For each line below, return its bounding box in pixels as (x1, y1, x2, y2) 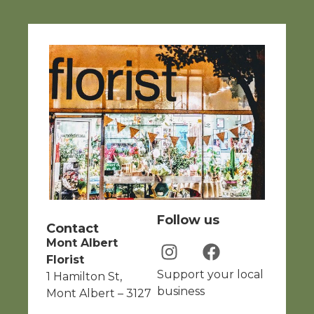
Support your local (157, 268, 264, 282)
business (157, 285, 205, 299)
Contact (46, 220, 99, 236)
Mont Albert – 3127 (46, 286, 151, 300)
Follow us (157, 212, 219, 228)
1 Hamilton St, (46, 269, 122, 283)
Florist (46, 252, 84, 266)
